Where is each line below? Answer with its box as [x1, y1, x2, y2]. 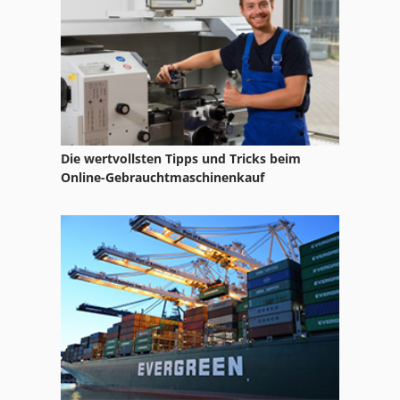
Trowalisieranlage [25, 53, 144, 73]
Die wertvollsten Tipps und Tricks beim [61, 149, 301, 167]
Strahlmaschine [25, 16, 130, 37]
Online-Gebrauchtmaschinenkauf [61, 168, 264, 186]
